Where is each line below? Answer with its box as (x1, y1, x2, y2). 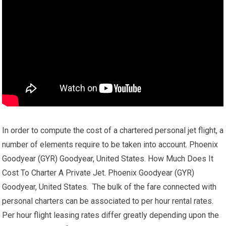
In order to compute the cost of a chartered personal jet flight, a (2, 126, 224, 135)
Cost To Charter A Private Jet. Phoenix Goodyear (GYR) (2, 168, 195, 178)
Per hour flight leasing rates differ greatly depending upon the (2, 210, 219, 220)
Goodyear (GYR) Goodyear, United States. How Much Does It (2, 154, 214, 163)
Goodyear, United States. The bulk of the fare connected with (2, 182, 217, 192)
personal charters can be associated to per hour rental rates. (2, 196, 214, 206)
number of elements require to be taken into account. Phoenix (2, 140, 218, 149)
